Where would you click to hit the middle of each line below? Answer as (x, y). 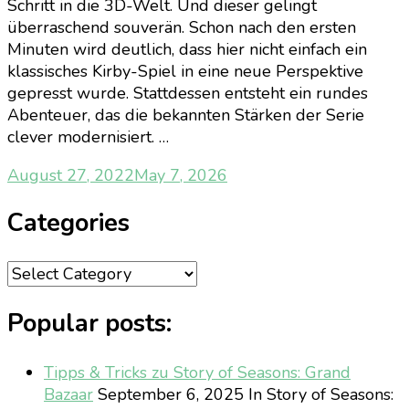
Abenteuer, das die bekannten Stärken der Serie (186, 115)
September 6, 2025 (168, 394)
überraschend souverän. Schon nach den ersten (182, 28)
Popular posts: (89, 324)
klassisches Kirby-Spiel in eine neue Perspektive (185, 72)
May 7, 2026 (181, 176)
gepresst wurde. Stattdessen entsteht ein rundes (188, 94)
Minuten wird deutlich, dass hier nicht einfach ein (187, 50)
